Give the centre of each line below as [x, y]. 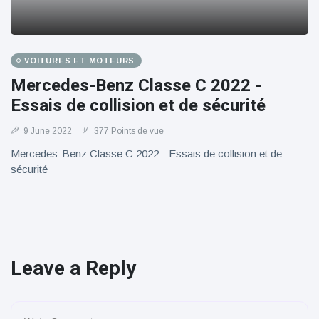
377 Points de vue [128, 131]
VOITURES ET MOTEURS [80, 61]
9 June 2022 [47, 131]
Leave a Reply [73, 268]
